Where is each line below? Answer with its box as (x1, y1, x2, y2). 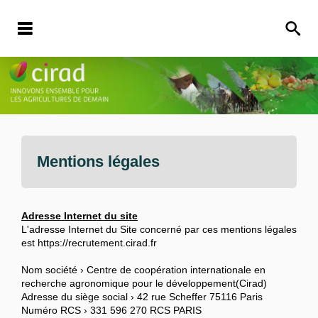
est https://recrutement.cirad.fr (21, 237, 160, 249)
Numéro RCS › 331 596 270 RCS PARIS (21, 305, 202, 317)
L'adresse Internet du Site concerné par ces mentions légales (21, 224, 297, 236)
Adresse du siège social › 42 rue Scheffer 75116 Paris (21, 291, 263, 303)
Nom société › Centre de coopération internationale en (21, 264, 265, 276)
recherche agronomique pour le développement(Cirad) (21, 278, 267, 290)
